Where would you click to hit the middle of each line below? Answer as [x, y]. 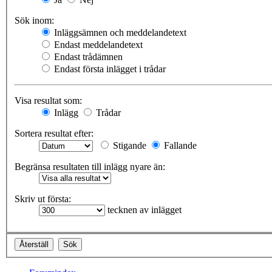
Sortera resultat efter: [54, 134]
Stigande [128, 146]
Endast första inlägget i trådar [109, 69]
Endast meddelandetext [97, 45]
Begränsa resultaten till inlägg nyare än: [90, 167]
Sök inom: [34, 21]
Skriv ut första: [43, 199]
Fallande [179, 146]
